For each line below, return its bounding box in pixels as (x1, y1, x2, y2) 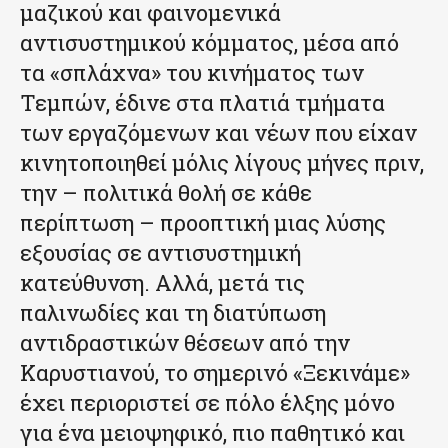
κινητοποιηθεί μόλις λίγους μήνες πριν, (20, 147, 424, 177)
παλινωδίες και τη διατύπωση (20, 297, 326, 327)
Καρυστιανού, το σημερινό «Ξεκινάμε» (20, 357, 410, 387)
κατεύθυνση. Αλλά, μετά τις (20, 267, 305, 297)
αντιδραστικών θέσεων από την (20, 327, 350, 357)
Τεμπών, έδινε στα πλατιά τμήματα (20, 87, 385, 117)
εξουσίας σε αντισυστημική (20, 237, 301, 267)
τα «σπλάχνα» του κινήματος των (20, 57, 364, 87)
